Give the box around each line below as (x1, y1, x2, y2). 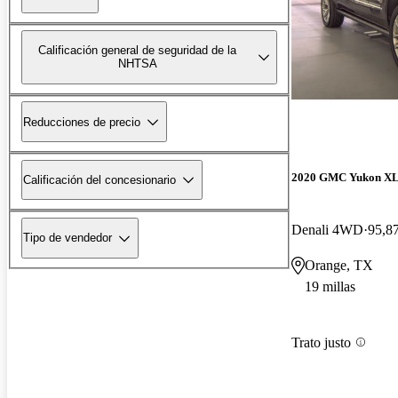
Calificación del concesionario (23, 172, 176, 187)
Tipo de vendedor (23, 231, 112, 245)
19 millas (305, 279, 355, 295)
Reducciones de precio (23, 115, 140, 129)
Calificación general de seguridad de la (38, 44, 237, 58)
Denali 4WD (291, 222, 363, 238)
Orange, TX (305, 258, 373, 274)
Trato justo (291, 334, 351, 350)
